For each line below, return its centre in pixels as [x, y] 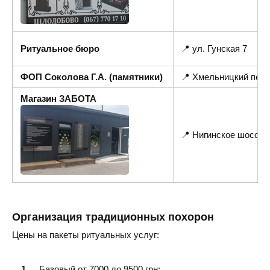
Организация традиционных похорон [113, 217]
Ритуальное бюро [60, 49]
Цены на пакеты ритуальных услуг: [86, 235]
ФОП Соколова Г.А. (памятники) [92, 77]
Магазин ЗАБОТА [58, 99]
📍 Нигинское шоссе [222, 135]
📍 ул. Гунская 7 [214, 49]
